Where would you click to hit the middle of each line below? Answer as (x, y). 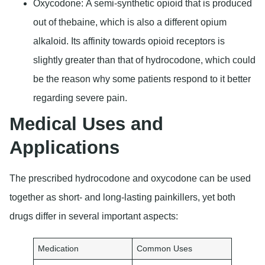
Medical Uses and (86, 124)
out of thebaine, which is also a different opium (130, 22)
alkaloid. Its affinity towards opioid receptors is (129, 41)
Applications (64, 148)
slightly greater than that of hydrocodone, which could (144, 60)
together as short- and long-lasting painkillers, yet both (122, 198)
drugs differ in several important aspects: (94, 216)
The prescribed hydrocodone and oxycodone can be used (130, 179)
